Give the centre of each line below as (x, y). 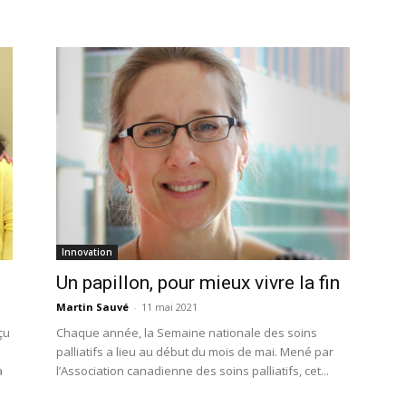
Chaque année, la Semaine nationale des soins (187, 333)
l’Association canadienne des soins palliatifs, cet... (193, 371)
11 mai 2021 (169, 307)
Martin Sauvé (92, 307)
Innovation (87, 252)
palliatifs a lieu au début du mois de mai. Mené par (195, 352)
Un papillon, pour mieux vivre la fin (198, 283)
